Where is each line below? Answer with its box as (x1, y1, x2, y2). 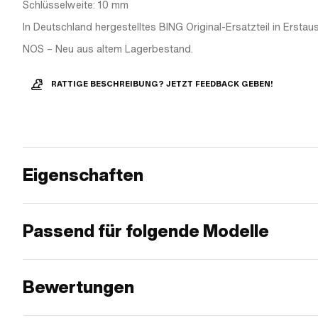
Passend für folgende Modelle (23, 219, 269, 243)
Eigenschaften (23, 163, 143, 187)
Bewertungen (23, 275, 134, 299)
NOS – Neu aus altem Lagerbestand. (23, 42, 193, 56)
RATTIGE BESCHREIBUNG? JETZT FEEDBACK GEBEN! (51, 79, 273, 89)
